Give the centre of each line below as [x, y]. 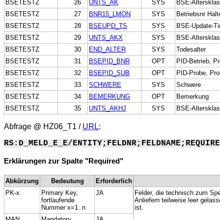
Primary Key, [60, 192]
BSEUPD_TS [108, 26]
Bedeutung [67, 181]
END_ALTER [107, 49]
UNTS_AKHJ [108, 108]
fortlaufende [58, 200]
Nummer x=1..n [63, 207]
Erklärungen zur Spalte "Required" [64, 161]
